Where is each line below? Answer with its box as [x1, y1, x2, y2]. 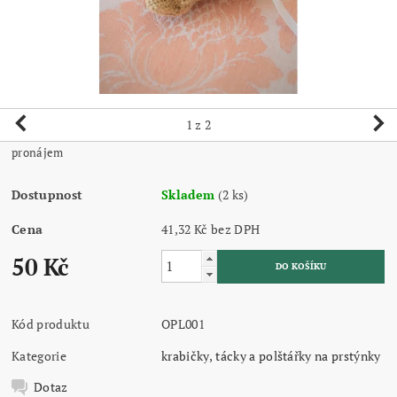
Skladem [161, 185, 215, 203]
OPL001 [161, 315, 206, 332]
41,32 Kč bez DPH [211, 220, 261, 237]
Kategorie [12, 346, 66, 364]
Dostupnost [12, 185, 83, 203]
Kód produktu [12, 315, 90, 332]
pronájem [12, 144, 64, 160]
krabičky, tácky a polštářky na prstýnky [161, 346, 381, 364]
